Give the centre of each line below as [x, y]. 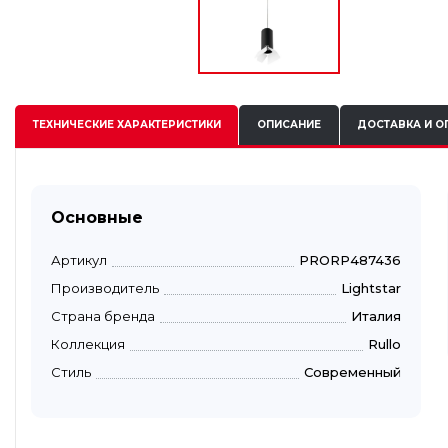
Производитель [105, 287]
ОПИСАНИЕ [288, 125]
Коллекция [88, 343]
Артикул [79, 259]
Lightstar [371, 287]
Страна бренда [103, 315]
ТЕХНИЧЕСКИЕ [73, 125]
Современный [352, 371]
